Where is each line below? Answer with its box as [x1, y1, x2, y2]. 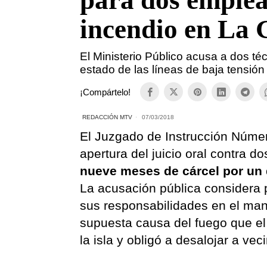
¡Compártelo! [80, 86, 131, 97]
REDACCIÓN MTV [82, 114, 133, 120]
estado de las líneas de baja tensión [80, 63, 265, 76]
